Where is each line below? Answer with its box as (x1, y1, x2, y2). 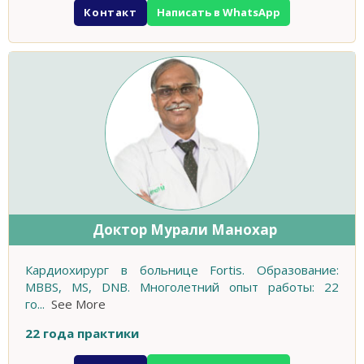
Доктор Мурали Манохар (93, 220, 277, 240)
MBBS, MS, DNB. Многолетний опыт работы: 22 (25, 279, 339, 296)
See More (51, 296, 106, 313)
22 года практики (25, 325, 139, 342)
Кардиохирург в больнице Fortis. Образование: (25, 262, 339, 279)
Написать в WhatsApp (156, 5, 280, 20)
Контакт (84, 4, 137, 19)
